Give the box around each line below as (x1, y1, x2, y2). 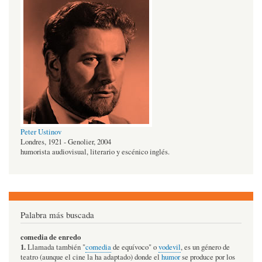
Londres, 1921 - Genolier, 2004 (20, 136, 111, 147)
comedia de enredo (20, 231, 81, 242)
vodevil (158, 242, 181, 252)
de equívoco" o (111, 242, 158, 252)
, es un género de (181, 242, 230, 252)
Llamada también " (26, 242, 85, 252)
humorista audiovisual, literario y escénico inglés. (20, 146, 170, 157)
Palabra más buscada (20, 208, 94, 220)
